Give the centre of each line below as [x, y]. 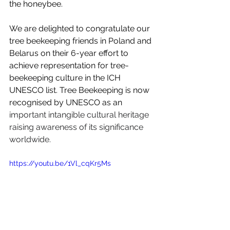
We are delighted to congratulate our [81, 29]
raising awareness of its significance [77, 127]
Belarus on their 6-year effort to [70, 53]
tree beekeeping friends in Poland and [81, 41]
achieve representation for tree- [69, 66]
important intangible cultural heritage [80, 115]
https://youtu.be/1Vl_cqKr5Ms [60, 164]
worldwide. [30, 140]
